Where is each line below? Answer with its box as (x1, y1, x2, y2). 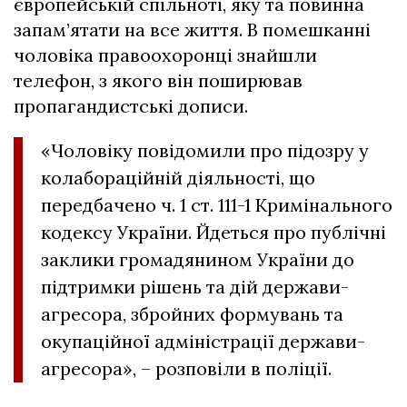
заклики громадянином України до (41, 248, 354, 272)
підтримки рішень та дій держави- (41, 275, 349, 299)
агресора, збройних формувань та (41, 303, 343, 326)
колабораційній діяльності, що (41, 166, 315, 190)
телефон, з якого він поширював (14, 69, 303, 93)
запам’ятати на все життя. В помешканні (14, 18, 371, 42)
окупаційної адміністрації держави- (41, 330, 365, 353)
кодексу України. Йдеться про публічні (41, 221, 386, 244)
